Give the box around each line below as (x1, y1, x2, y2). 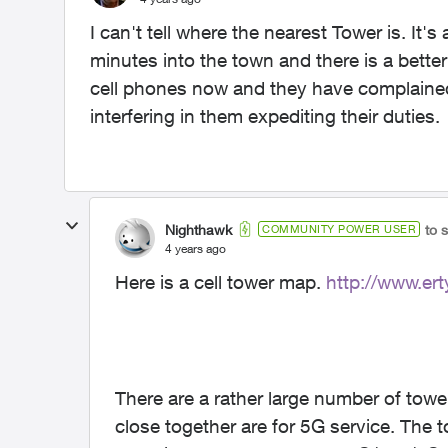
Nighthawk (165, 220, 232, 238)
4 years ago (165, 240, 226, 256)
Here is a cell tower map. (115, 271, 326, 293)
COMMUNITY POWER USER (262, 222, 416, 235)
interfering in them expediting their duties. (90, 105, 440, 127)
